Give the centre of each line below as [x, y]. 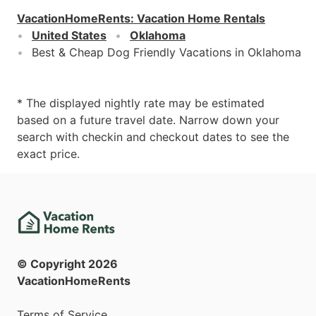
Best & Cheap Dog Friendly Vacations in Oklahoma [166, 53]
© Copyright [53, 264]
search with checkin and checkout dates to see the [153, 137]
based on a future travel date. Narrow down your [148, 120]
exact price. [48, 154]
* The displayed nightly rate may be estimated [141, 103]
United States [69, 36]
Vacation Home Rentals [201, 19]
